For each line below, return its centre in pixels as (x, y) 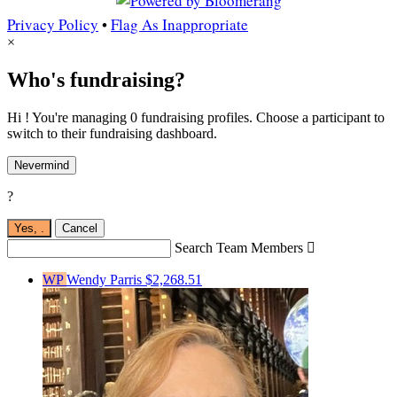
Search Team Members (239, 248)
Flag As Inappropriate (179, 25)
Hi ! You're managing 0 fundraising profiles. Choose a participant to (196, 118)
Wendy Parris (106, 280)
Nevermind (42, 166)
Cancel (80, 229)
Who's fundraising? (96, 80)
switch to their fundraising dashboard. (112, 134)
